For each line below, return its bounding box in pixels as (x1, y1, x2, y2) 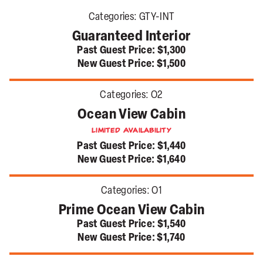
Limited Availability (92, 126, 171, 136)
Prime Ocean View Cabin (58, 204, 205, 218)
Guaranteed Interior (72, 30, 191, 45)
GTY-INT (137, 12, 175, 23)
